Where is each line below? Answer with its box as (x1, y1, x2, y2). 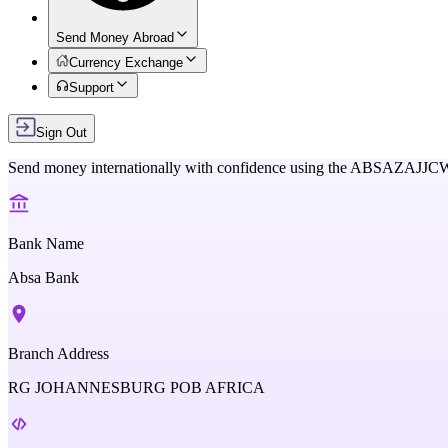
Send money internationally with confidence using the (8, 159, 347, 176)
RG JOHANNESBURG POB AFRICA (8, 379, 265, 396)
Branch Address (8, 345, 109, 362)
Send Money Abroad (56, 30, 174, 45)
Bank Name (8, 235, 84, 252)
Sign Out (36, 125, 87, 140)
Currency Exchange (69, 55, 184, 70)
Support (69, 80, 115, 95)
